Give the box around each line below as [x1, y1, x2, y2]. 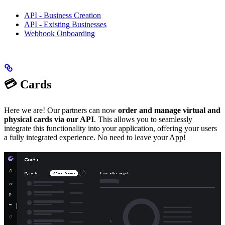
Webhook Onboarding [24, 29, 95, 38]
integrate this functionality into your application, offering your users [4, 124, 217, 133]
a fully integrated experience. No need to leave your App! [4, 133, 186, 142]
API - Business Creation [24, 11, 101, 20]
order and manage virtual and [118, 105, 220, 115]
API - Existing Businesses [24, 20, 106, 29]
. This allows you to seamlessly [94, 115, 192, 124]
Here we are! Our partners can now [4, 105, 118, 115]
